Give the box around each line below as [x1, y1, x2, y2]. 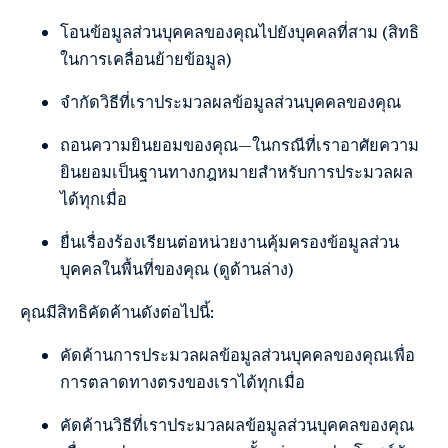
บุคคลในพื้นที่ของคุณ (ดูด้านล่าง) [60, 258, 294, 282]
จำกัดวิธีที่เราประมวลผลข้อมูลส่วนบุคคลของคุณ [60, 91, 401, 115]
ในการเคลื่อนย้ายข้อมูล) [60, 48, 232, 72]
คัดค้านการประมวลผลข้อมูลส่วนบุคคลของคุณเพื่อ [60, 344, 415, 368]
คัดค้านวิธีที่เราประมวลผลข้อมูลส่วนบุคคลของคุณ [60, 414, 414, 438]
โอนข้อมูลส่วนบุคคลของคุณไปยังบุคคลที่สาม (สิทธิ [60, 21, 419, 45]
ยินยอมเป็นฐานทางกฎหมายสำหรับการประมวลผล [60, 161, 413, 185]
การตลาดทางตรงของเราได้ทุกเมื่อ [60, 371, 305, 395]
